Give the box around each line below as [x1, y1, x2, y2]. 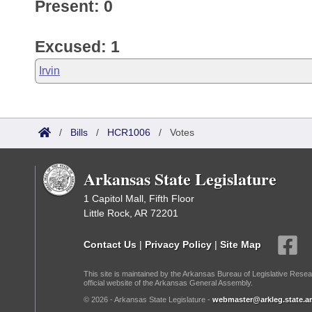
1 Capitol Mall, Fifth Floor [84, 193, 194, 204]
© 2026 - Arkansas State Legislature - [84, 295, 212, 304]
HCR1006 [107, 127, 150, 138]
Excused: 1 [35, 38, 120, 56]
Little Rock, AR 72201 [84, 208, 178, 219]
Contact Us [84, 238, 136, 250]
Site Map [220, 238, 261, 250]
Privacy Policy [145, 238, 212, 250]
